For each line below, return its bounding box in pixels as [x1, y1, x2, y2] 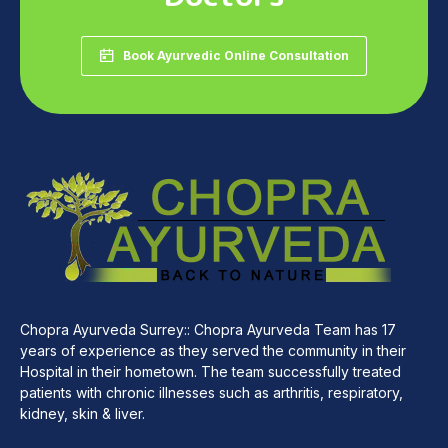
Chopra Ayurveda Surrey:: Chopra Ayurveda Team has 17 [20, 321, 396, 339]
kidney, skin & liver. [20, 405, 145, 423]
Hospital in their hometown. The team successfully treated [20, 363, 401, 381]
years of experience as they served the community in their [20, 342, 406, 360]
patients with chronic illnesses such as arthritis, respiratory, [20, 384, 403, 402]
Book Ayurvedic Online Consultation [123, 48, 349, 64]
